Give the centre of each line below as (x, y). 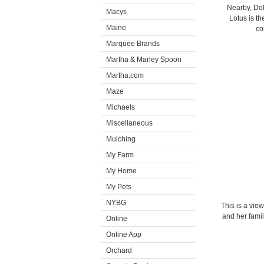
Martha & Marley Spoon (144, 60)
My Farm (120, 155)
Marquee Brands (133, 44)
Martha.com (125, 75)
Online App (124, 235)
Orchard (119, 250)
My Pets (119, 187)
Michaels (121, 107)
